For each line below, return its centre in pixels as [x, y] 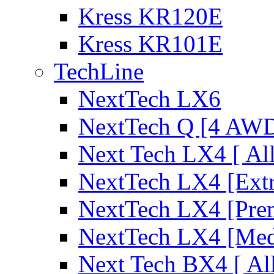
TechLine [99, 71]
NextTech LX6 [150, 99]
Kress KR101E [150, 44]
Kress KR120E [150, 16]
